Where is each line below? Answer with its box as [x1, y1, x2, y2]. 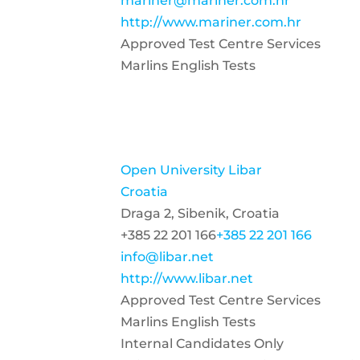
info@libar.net [121, 249, 214, 264]
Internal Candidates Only [121, 336, 284, 351]
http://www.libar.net [121, 271, 253, 286]
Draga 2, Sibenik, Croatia [121, 206, 280, 221]
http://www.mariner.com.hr [121, 14, 301, 30]
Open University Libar [121, 162, 262, 178]
